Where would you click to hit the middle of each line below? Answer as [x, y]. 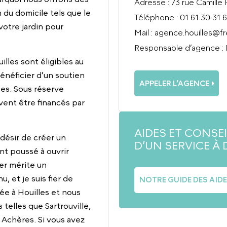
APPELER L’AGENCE [174, 83]
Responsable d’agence [177, 48]
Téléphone [155, 17]
